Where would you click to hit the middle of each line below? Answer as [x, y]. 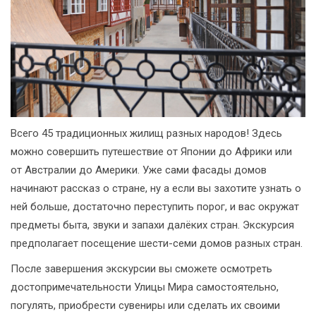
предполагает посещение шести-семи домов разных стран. [157, 243]
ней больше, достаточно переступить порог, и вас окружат [155, 206]
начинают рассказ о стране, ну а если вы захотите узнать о [156, 188]
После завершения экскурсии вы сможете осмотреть [141, 268]
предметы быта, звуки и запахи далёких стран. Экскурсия [152, 225]
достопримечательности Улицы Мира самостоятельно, [145, 287]
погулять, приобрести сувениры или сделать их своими [145, 305]
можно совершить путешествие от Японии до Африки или [151, 151]
